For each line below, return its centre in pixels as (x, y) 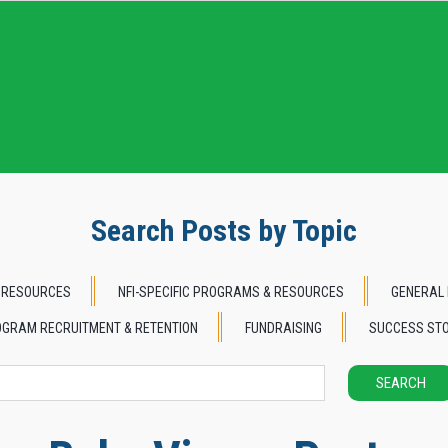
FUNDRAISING (283, 328)
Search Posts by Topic (224, 231)
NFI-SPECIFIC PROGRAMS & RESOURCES (230, 292)
